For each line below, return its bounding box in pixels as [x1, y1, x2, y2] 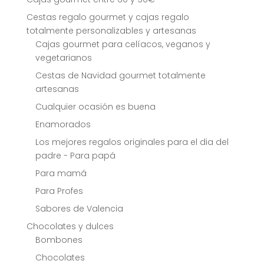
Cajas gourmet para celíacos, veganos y [35, 38, 210, 51]
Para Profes [35, 185, 83, 197]
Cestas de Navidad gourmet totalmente [35, 70, 206, 82]
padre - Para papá [35, 150, 115, 162]
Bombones [35, 234, 82, 246]
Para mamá [35, 167, 87, 180]
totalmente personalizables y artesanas [26, 25, 196, 37]
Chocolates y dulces [26, 220, 114, 233]
